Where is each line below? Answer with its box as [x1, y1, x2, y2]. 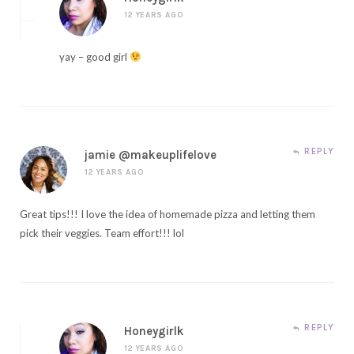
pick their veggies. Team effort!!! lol [20, 226, 184, 239]
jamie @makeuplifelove [85, 147, 217, 162]
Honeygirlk [124, 323, 184, 338]
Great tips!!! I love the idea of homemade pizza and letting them [20, 207, 315, 220]
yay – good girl [59, 50, 130, 63]
